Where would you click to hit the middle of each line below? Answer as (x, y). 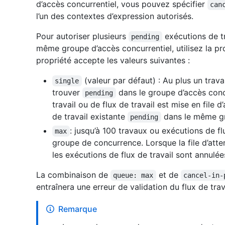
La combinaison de (73, 175)
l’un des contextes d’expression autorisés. (115, 16)
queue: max (133, 176)
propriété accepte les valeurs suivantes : (113, 61)
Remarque (78, 209)
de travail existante (90, 117)
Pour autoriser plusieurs (82, 36)
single (67, 81)
